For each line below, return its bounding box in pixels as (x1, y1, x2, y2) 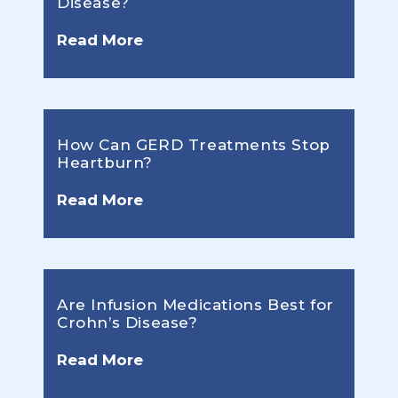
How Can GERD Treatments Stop (57, 136, 330, 155)
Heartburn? (57, 154, 153, 172)
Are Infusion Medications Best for (57, 296, 334, 314)
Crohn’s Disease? (57, 314, 198, 332)
